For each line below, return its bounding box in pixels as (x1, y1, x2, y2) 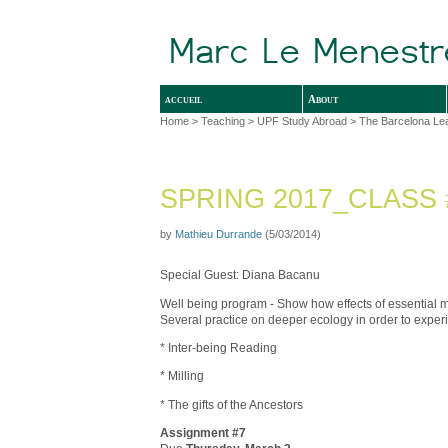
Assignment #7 (160, 425, 246, 440)
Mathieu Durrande (175, 227, 262, 240)
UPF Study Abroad (257, 114, 347, 127)
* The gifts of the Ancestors (160, 397, 303, 412)
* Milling (160, 369, 204, 384)
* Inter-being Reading (160, 340, 277, 355)
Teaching (201, 114, 245, 127)
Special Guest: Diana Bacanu (160, 268, 320, 283)
